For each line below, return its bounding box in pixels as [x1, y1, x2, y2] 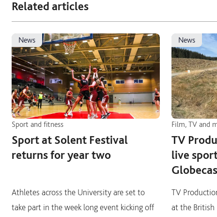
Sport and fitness [12, 120, 63, 129]
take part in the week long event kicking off [12, 202, 154, 212]
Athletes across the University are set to [12, 187, 145, 197]
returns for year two [12, 148, 111, 162]
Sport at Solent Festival [12, 133, 128, 147]
